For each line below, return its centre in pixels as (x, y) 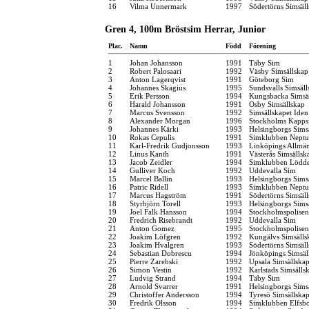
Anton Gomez (152, 228)
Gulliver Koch (152, 170)
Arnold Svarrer (154, 286)
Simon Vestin (151, 269)
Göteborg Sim (271, 79)
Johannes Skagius (158, 87)
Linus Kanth (149, 153)
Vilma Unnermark (158, 6)
